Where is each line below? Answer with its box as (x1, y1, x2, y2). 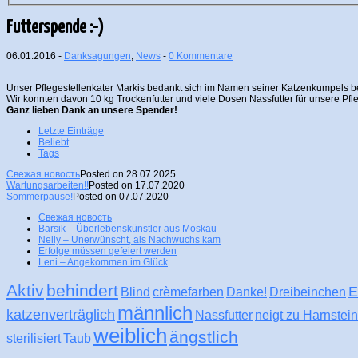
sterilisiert (6, 331, 61, 345)
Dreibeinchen (269, 284, 346, 299)
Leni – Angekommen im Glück (38, 256, 168, 268)
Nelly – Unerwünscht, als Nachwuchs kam (38, 233, 221, 245)
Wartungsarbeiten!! (6, 179, 89, 191)
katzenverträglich (6, 306, 115, 323)
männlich (117, 301, 193, 324)
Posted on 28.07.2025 (80, 168, 176, 180)
